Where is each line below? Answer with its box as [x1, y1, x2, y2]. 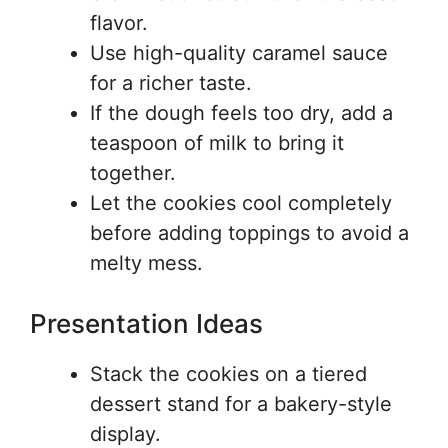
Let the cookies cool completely [90, 191, 392, 215]
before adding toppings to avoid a [90, 221, 409, 245]
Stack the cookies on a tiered [90, 362, 367, 386]
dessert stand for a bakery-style [90, 392, 392, 416]
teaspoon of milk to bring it [90, 131, 344, 155]
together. [90, 161, 176, 185]
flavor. [90, 11, 148, 35]
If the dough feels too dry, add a [90, 101, 393, 125]
